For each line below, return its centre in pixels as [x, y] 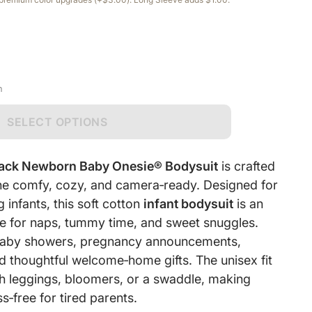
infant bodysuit [188, 204]
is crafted [247, 166]
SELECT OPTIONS [57, 122]
